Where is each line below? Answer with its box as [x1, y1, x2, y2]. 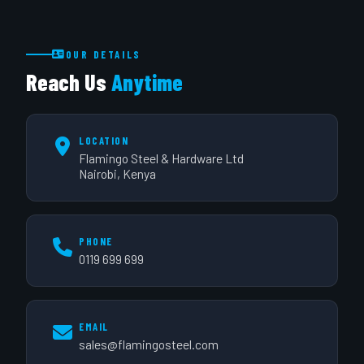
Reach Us [26, 68, 111, 96]
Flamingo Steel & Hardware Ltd [79, 150, 244, 166]
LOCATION [79, 134, 129, 147]
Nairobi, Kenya [79, 166, 156, 181]
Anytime [111, 68, 183, 96]
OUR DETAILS [65, 48, 141, 61]
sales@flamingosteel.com [79, 336, 219, 352]
